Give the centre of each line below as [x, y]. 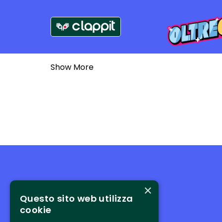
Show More [72, 67]
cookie [36, 210]
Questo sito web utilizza [77, 198]
